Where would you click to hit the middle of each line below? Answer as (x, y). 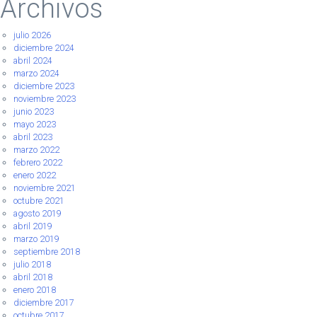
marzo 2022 (36, 150)
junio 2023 (33, 112)
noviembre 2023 (44, 99)
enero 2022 (34, 175)
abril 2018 (33, 277)
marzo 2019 (36, 239)
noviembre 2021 (44, 188)
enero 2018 (34, 290)
